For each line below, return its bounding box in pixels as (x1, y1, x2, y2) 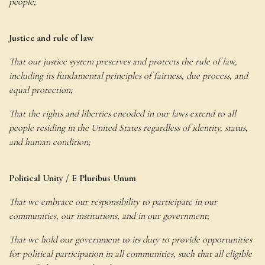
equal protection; (9, 84, 73, 96)
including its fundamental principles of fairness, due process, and (9, 70, 248, 82)
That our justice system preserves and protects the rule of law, (9, 56, 237, 68)
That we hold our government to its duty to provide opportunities (9, 234, 252, 246)
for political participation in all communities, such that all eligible (9, 248, 252, 260)
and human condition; (9, 136, 93, 148)
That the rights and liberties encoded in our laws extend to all (9, 108, 236, 120)
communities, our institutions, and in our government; (9, 210, 209, 222)
